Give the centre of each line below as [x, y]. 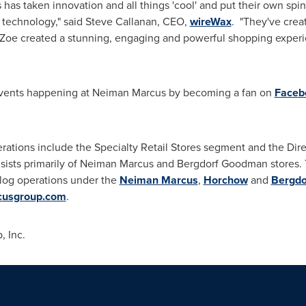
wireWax [210, 22]
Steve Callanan [121, 22]
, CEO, [173, 22]
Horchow [225, 180]
